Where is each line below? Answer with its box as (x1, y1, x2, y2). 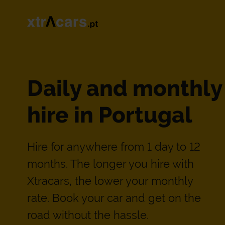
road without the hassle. (27, 208, 152, 221)
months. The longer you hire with (27, 157, 194, 170)
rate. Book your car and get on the (27, 191, 201, 204)
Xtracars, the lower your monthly (27, 174, 193, 187)
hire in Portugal (27, 101, 192, 128)
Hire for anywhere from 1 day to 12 (27, 140, 200, 153)
